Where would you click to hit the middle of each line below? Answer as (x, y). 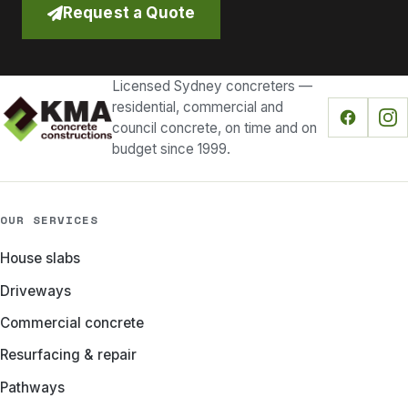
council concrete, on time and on (215, 128)
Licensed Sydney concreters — (213, 87)
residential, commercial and (198, 107)
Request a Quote (129, 13)
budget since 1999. (172, 149)
